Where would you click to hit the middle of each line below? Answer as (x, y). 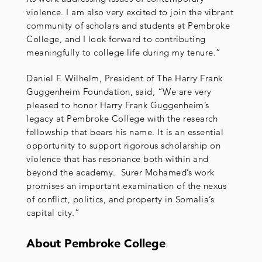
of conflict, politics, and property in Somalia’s (120, 199)
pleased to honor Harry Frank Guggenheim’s (118, 105)
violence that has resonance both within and (118, 159)
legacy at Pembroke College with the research (122, 119)
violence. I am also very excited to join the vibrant (130, 12)
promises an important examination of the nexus (126, 186)
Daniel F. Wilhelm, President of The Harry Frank (125, 78)
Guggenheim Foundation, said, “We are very (119, 92)
